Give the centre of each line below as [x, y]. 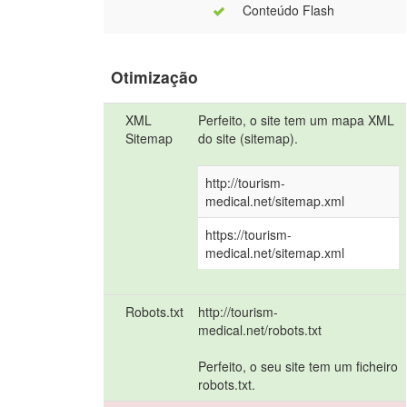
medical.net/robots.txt [260, 330]
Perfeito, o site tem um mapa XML [297, 120]
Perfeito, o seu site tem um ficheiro [298, 366]
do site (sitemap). [248, 138]
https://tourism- [249, 234]
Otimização [155, 77]
